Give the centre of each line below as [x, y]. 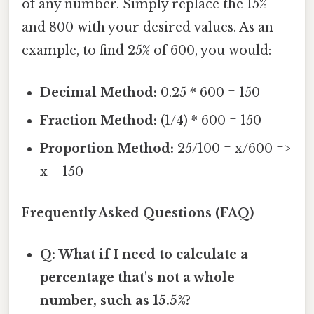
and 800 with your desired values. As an [148, 28]
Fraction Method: [99, 120]
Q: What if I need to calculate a [144, 255]
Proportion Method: [107, 148]
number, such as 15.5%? [116, 301]
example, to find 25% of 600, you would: [146, 51]
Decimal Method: [99, 92]
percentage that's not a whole [138, 278]
